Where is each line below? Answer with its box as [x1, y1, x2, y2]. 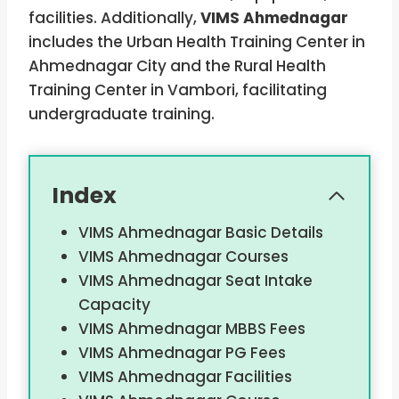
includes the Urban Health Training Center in [28, 31, 365, 53]
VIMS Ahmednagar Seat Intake [77, 270, 313, 292]
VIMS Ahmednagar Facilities [77, 366, 292, 388]
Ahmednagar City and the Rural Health [28, 55, 326, 77]
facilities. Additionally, [28, 7, 200, 29]
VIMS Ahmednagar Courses [77, 246, 289, 268]
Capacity [77, 294, 151, 316]
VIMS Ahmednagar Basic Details [77, 222, 323, 244]
